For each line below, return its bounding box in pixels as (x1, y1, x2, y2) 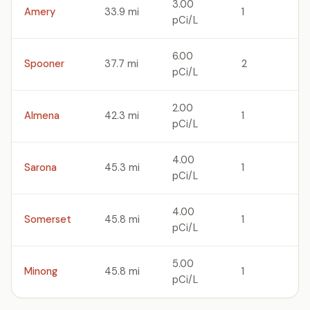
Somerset (24, 213, 71, 226)
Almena (24, 109, 60, 122)
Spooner (24, 57, 64, 70)
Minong (24, 265, 57, 277)
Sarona (24, 161, 57, 174)
